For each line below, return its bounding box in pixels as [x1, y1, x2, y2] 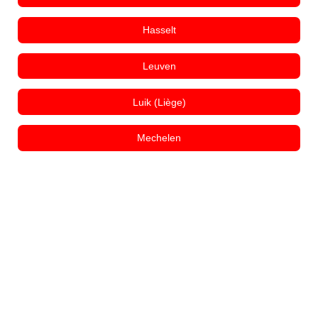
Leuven [142, 60, 176, 72]
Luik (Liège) [132, 96, 186, 108]
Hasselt [142, 24, 176, 36]
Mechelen [137, 132, 181, 144]
